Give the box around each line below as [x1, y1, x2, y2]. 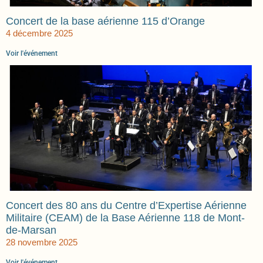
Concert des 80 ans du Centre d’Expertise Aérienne [6, 200, 247, 212]
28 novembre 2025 [6, 237, 77, 248]
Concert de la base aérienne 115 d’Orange [6, 15, 205, 28]
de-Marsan [6, 224, 56, 237]
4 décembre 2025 [6, 28, 73, 39]
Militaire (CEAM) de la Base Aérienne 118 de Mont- [6, 212, 245, 224]
